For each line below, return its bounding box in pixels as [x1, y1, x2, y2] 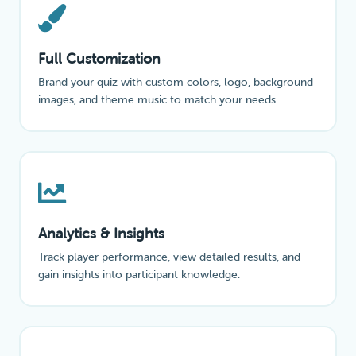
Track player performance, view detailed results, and [37, 250, 300, 264]
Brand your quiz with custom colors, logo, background [37, 75, 313, 89]
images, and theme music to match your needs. [37, 93, 278, 106]
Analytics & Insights [37, 226, 164, 242]
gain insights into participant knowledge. [37, 268, 240, 281]
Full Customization [37, 51, 161, 68]
